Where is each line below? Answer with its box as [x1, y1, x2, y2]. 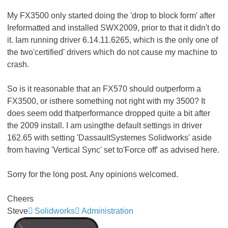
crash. [7, 60, 29, 69]
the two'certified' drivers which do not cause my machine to [7, 48, 217, 56]
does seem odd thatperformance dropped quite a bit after [7, 109, 210, 118]
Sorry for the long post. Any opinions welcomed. [7, 170, 178, 179]
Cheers [7, 194, 34, 203]
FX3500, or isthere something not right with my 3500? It [7, 97, 205, 105]
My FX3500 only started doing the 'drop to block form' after [7, 11, 215, 20]
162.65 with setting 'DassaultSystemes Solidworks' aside [7, 133, 212, 142]
